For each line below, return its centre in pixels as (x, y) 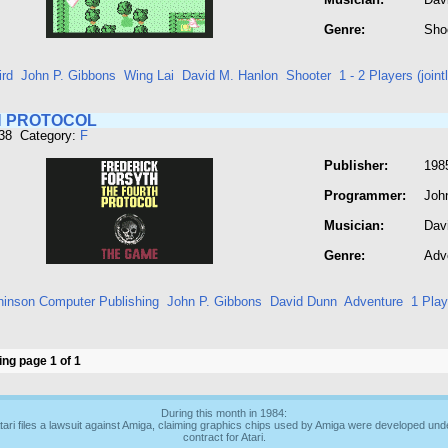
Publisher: (356, 165)
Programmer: (365, 195)
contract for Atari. (224, 437)
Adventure (373, 301)
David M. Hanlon (230, 75)
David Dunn (303, 301)
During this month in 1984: (224, 413)
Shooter (308, 75)
